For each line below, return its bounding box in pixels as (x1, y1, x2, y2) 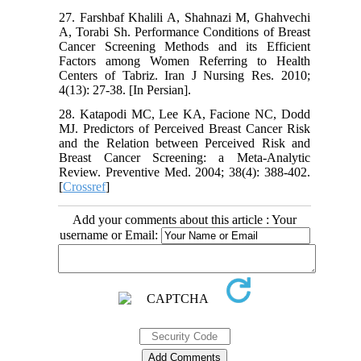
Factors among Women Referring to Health (59, 54, 310, 68)
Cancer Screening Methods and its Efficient (59, 39, 310, 54)
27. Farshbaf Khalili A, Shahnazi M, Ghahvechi (59, 10, 310, 25)
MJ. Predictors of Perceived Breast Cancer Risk (59, 122, 310, 136)
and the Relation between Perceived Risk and (59, 136, 310, 151)
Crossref (63, 180, 106, 194)
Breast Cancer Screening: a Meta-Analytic (59, 151, 310, 165)
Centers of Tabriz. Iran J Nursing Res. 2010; (59, 68, 310, 83)
